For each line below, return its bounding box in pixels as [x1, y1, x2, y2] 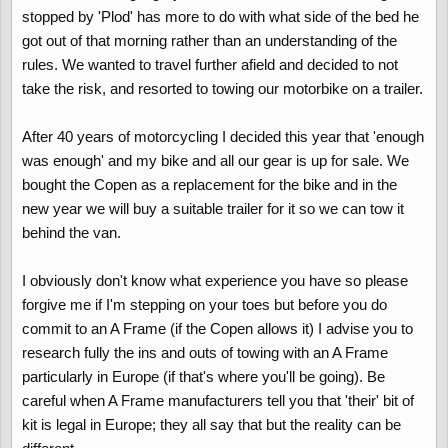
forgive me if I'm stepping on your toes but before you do [22, 296, 387, 313]
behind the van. [22, 224, 121, 241]
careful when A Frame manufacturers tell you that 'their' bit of [22, 392, 414, 409]
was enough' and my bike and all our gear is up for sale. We [22, 152, 409, 169]
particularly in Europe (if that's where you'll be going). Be [22, 368, 385, 385]
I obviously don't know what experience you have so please [22, 272, 408, 289]
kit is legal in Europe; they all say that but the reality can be [22, 416, 401, 433]
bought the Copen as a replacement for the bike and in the [22, 176, 397, 193]
